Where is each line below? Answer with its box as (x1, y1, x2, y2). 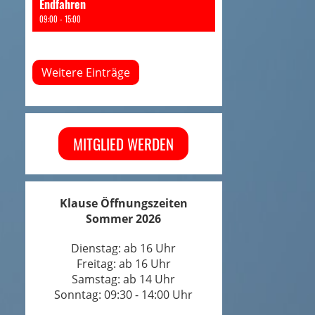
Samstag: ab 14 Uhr (72, 271, 176, 287)
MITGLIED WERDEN (73, 133, 174, 155)
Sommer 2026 (86, 211, 162, 226)
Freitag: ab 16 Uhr (76, 256, 171, 271)
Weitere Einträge (41, 65, 130, 80)
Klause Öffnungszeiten (59, 195, 188, 211)
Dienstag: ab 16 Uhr (71, 240, 176, 256)
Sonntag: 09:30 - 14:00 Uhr (54, 287, 193, 302)
